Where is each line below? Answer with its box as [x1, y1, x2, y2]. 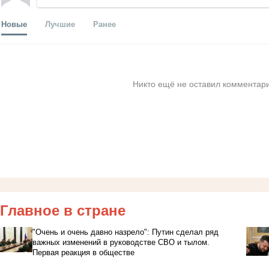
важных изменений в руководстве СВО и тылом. [32, 238, 210, 247]
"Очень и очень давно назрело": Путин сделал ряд [32, 228, 219, 237]
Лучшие [45, 18, 75, 30]
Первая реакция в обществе [32, 248, 135, 258]
